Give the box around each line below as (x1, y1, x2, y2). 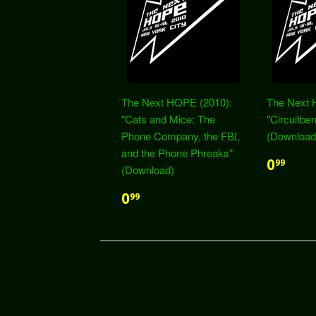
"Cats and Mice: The (121, 111, 215, 126)
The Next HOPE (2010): (121, 95, 232, 109)
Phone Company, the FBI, (121, 128, 240, 143)
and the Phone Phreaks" (121, 145, 233, 160)
